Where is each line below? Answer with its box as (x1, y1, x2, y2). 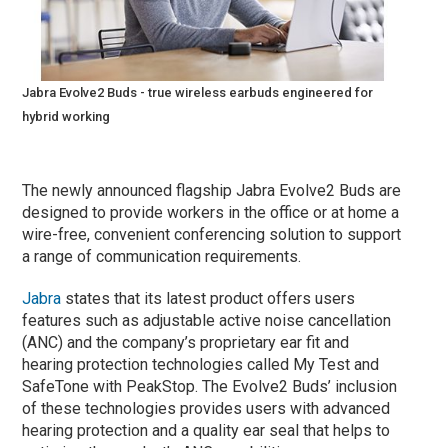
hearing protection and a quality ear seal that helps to (22, 420, 391, 440)
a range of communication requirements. (22, 246, 302, 266)
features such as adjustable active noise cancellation (22, 310, 392, 330)
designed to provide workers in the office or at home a (22, 202, 400, 222)
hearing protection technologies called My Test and (22, 354, 380, 374)
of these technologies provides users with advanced (22, 398, 391, 418)
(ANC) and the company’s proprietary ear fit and (22, 332, 350, 352)
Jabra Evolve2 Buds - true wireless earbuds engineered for (22, 84, 374, 100)
